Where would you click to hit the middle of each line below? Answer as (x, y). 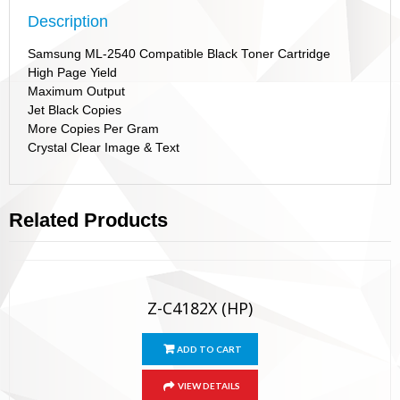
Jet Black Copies (75, 111)
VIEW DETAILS (209, 386)
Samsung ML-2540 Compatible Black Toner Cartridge (179, 54)
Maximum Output (76, 92)
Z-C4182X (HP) (200, 308)
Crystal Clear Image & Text (104, 148)
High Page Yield (72, 73)
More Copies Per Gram (93, 129)
